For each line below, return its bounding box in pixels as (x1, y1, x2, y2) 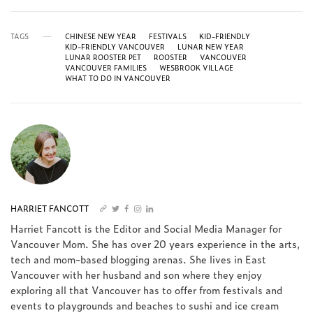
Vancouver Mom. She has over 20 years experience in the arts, (10, 236, 301, 252)
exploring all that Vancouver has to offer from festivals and (10, 282, 283, 298)
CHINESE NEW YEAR (65, 31, 136, 42)
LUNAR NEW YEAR (177, 41, 244, 52)
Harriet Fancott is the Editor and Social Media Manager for (10, 221, 282, 236)
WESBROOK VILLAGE (159, 62, 233, 73)
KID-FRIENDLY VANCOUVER (65, 41, 165, 52)
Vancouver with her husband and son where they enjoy (10, 267, 263, 282)
